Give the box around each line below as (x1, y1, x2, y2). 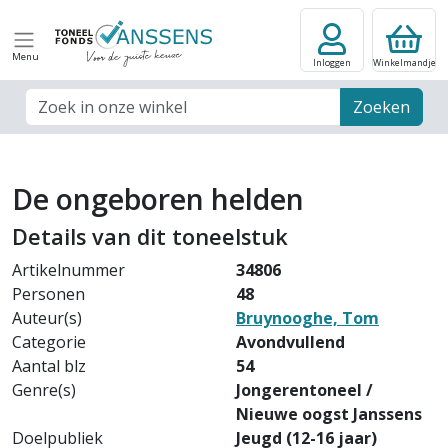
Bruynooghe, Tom (236, 307, 379, 329)
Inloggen (313, 56, 351, 69)
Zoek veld (23, 88, 96, 110)
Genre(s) (12, 379, 76, 401)
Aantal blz (12, 355, 86, 377)
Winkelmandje (372, 56, 436, 69)
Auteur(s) (12, 307, 82, 329)
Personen (12, 283, 85, 305)
